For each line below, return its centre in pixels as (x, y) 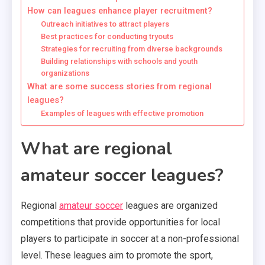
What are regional (96, 149)
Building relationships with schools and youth (119, 62)
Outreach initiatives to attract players (105, 24)
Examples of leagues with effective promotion (122, 114)
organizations (65, 73)
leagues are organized (170, 206)
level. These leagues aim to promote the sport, (117, 256)
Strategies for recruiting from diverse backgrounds (131, 49)
